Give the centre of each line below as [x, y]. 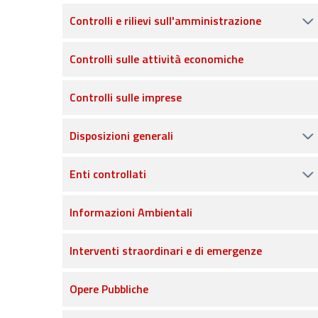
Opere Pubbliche [109, 289]
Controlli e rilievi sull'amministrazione [165, 21]
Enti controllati [108, 174]
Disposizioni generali [121, 136]
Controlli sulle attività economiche [157, 59]
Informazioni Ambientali [131, 212]
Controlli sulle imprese [126, 97]
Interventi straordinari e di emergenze [166, 251]
